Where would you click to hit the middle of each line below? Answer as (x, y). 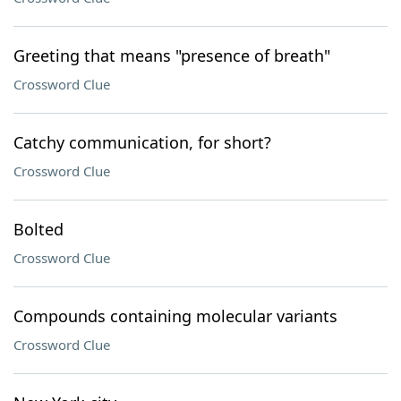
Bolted (38, 229)
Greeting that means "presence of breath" (172, 55)
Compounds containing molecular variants (175, 316)
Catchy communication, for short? (142, 142)
